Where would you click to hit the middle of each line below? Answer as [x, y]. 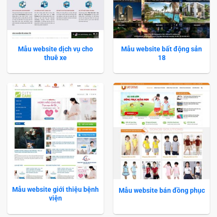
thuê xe [55, 57]
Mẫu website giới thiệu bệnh [55, 190]
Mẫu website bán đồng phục [162, 191]
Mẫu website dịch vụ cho [55, 49]
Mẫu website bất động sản [162, 49]
